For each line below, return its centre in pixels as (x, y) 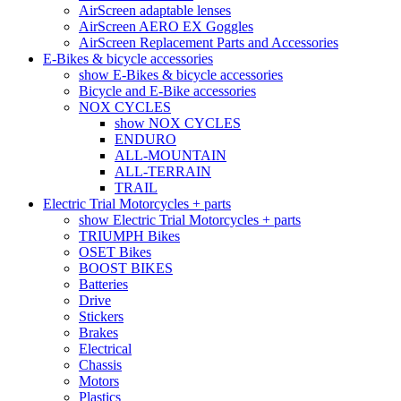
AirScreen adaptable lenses (155, 10)
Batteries (103, 284)
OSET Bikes (115, 252)
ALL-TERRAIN (163, 171)
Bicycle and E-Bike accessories (167, 90)
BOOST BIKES (126, 268)
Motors (99, 380)
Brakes (98, 332)
